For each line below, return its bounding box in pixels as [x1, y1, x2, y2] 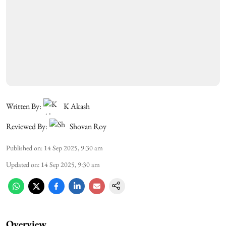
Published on [6, 143, 41, 152]
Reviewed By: [6, 121, 47, 132]
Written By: [6, 100, 41, 111]
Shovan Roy [70, 121, 106, 132]
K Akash [64, 100, 90, 111]
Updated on [6, 159, 38, 169]
